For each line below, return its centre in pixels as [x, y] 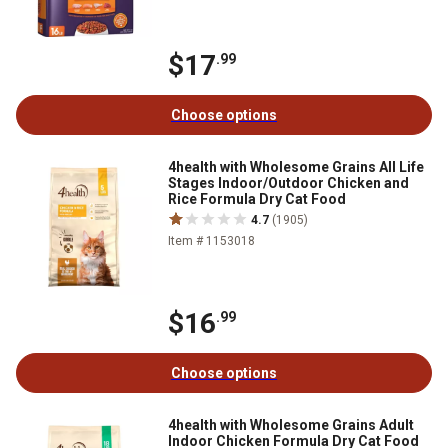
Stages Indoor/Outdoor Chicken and [288, 182]
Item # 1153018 [211, 240]
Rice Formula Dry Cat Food [257, 198]
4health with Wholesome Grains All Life [296, 166]
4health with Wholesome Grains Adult [291, 424]
